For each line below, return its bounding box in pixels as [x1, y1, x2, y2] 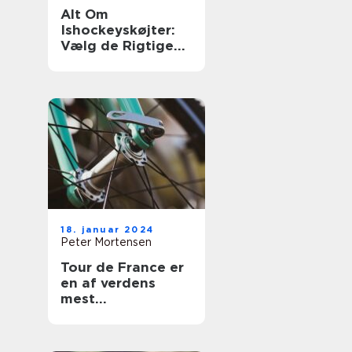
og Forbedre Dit [60, 53, 172, 69]
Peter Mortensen [60, 236, 152, 248]
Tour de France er [60, 259, 184, 275]
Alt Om [60, 6, 108, 22]
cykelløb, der [60, 322, 150, 338]
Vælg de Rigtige [60, 38, 174, 53]
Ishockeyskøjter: [60, 22, 175, 38]
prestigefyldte [60, 306, 161, 322]
